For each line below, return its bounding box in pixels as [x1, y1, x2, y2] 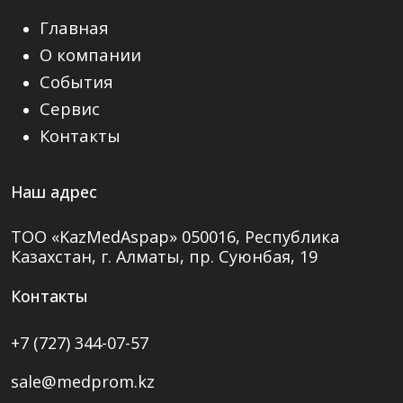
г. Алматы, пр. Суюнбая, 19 [101, 246, 318, 267]
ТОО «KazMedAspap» [11, 226, 177, 247]
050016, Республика [177, 226, 339, 247]
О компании [40, 43, 141, 66]
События [40, 70, 113, 93]
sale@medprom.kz [11, 371, 155, 392]
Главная [40, 16, 109, 39]
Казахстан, [11, 246, 101, 267]
